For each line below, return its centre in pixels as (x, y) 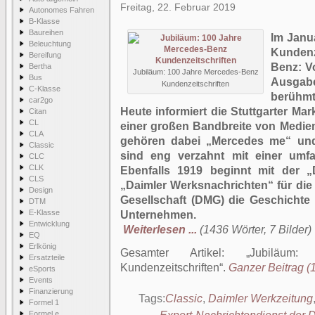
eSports (42, 269)
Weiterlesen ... (160, 230)
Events (41, 280)
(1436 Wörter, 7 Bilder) (256, 230)
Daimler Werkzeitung (260, 298)
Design (41, 190)
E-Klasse (44, 212)
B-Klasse (44, 21)
